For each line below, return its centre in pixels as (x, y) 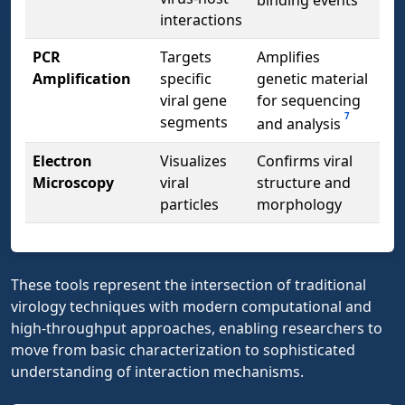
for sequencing (309, 100)
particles (189, 204)
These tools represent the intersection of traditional (188, 284)
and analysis (301, 124)
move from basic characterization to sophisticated (183, 349)
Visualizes (193, 160)
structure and (304, 182)
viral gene (193, 100)
